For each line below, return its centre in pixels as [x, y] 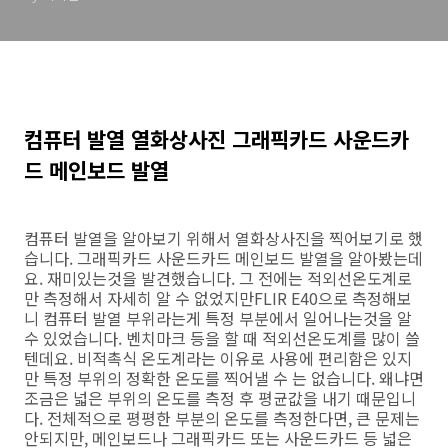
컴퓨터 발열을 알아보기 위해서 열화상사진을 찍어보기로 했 [223, 238]
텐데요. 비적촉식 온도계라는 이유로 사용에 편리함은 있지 [218, 358]
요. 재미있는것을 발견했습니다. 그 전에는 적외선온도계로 [218, 278]
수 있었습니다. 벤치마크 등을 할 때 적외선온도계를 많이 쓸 [222, 338]
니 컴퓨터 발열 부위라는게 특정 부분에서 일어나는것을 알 [218, 318]
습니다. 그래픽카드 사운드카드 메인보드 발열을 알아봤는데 [223, 258]
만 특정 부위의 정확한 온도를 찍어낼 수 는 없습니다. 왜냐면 [224, 378]
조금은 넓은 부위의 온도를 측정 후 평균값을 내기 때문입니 [220, 398]
